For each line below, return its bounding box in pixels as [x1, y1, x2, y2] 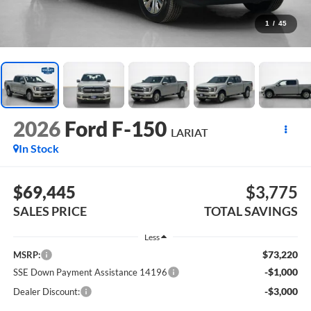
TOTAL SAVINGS [204, 203, 299, 219]
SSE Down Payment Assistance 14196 [12, 267, 167, 278]
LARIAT [170, 126, 208, 140]
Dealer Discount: [12, 286, 80, 298]
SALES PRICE [12, 203, 87, 219]
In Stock [18, 142, 59, 155]
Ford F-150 [64, 116, 167, 142]
